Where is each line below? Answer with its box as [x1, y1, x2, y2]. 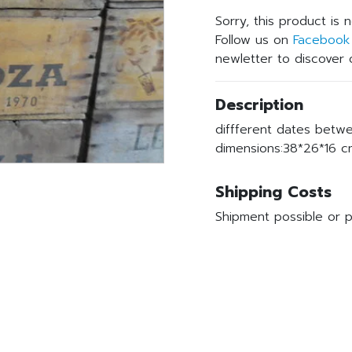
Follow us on [215, 31, 293, 49]
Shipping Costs [215, 181, 332, 203]
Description [215, 93, 303, 116]
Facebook [293, 31, 350, 49]
